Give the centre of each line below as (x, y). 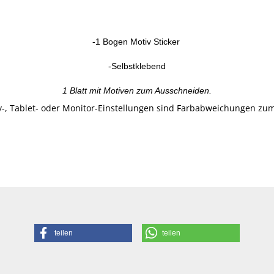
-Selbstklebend (137, 66)
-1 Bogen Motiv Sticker (137, 42)
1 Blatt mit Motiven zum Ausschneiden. (137, 91)
